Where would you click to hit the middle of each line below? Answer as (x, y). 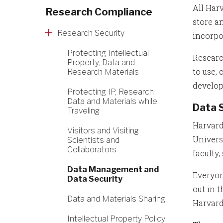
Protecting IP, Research (111, 92)
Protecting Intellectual (108, 53)
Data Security (95, 179)
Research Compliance (99, 12)
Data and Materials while (112, 101)
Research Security (91, 33)
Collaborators (92, 150)
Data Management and (113, 169)
